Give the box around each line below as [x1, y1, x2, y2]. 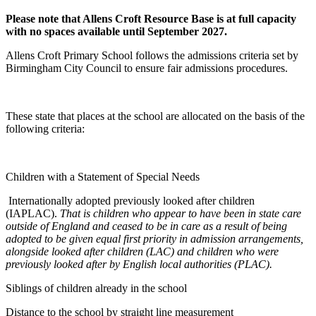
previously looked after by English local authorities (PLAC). [6, 258, 272, 271]
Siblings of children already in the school [6, 282, 187, 295]
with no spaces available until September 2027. [6, 25, 227, 38]
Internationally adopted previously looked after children [6, 195, 255, 207]
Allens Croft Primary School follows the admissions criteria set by [6, 49, 298, 62]
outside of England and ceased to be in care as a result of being [6, 220, 287, 233]
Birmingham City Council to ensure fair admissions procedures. [6, 62, 288, 75]
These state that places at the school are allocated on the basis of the [6, 110, 305, 123]
